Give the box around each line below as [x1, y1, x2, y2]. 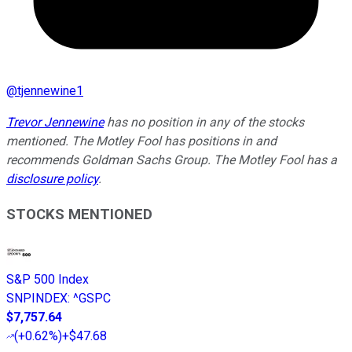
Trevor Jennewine [6, 114, 104, 130]
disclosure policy [6, 170, 98, 186]
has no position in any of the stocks [104, 114, 304, 130]
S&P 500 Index [6, 272, 89, 288]
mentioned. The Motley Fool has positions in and [6, 133, 277, 148]
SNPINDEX [6, 291, 68, 306]
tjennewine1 [17, 82, 83, 98]
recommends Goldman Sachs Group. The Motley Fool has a [6, 152, 337, 167]
